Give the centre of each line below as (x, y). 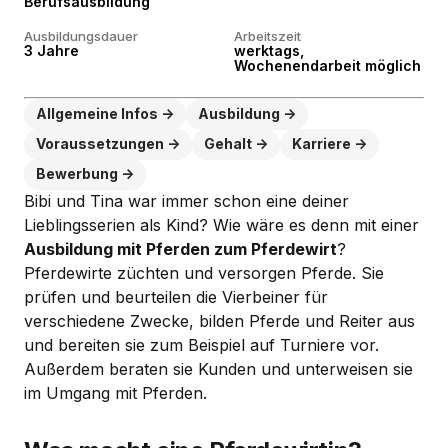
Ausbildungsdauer (81, 36)
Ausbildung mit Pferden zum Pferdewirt (180, 249)
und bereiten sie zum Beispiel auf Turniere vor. (201, 345)
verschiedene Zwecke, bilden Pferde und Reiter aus (219, 321)
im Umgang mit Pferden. (115, 393)
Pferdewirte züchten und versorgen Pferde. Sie (204, 273)
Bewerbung (77, 173)
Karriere (321, 143)
